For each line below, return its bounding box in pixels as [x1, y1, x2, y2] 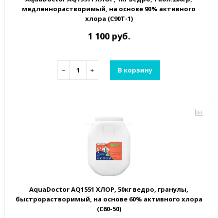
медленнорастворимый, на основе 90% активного [22, 4, 196, 14]
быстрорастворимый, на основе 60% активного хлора [15, 195, 202, 204]
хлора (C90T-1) [85, 14, 133, 23]
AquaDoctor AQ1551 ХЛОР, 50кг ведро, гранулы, [29, 185, 188, 194]
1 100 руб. [87, 30, 130, 42]
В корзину [118, 65, 152, 74]
